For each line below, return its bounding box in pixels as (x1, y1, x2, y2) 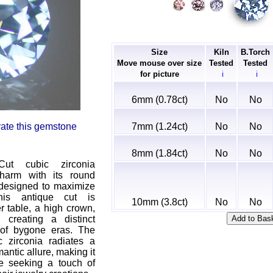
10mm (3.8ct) (131, 197, 188, 207)
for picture (140, 69, 179, 79)
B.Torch (241, 48, 270, 57)
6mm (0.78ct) (131, 94, 188, 105)
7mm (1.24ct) (131, 121, 188, 132)
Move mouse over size (117, 58, 202, 68)
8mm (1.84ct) (131, 148, 188, 158)
